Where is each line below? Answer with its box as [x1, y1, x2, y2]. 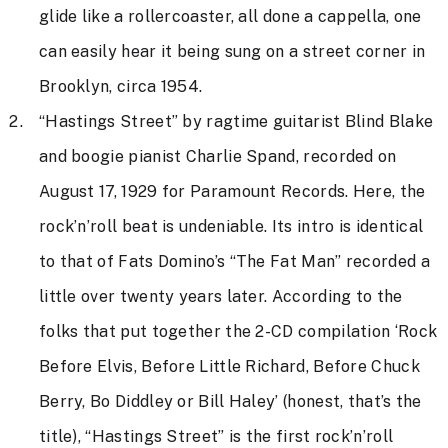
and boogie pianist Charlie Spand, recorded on [38, 147, 397, 167]
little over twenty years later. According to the [38, 287, 403, 307]
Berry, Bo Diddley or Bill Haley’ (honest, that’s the [38, 392, 422, 412]
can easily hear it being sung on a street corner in [38, 42, 426, 62]
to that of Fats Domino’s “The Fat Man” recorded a [38, 252, 430, 272]
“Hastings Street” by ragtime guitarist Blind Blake [38, 112, 434, 132]
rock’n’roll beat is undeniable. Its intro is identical [38, 217, 424, 237]
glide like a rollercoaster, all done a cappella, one [38, 7, 422, 27]
